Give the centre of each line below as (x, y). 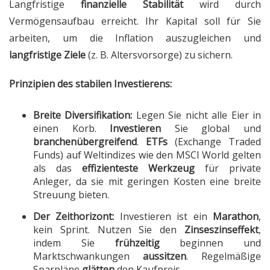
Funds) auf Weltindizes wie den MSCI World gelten (147, 155)
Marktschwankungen (88, 256)
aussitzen (165, 256)
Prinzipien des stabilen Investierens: (90, 84)
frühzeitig (137, 243)
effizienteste (110, 168)
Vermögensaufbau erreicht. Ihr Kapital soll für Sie (135, 21)
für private (228, 168)
